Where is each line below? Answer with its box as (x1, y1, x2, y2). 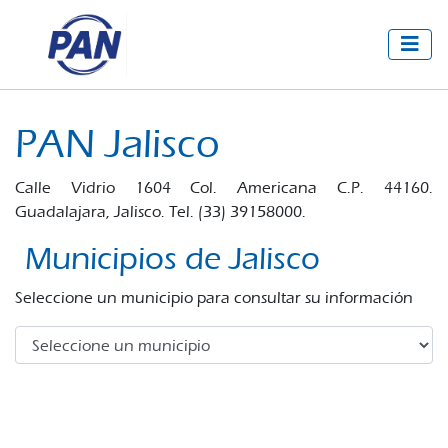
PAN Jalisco (15, 121, 220, 167)
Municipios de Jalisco (25, 241, 320, 277)
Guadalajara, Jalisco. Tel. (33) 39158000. (15, 202, 306, 221)
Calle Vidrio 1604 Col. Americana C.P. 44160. (15, 178, 433, 197)
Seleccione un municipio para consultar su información (15, 288, 413, 307)
